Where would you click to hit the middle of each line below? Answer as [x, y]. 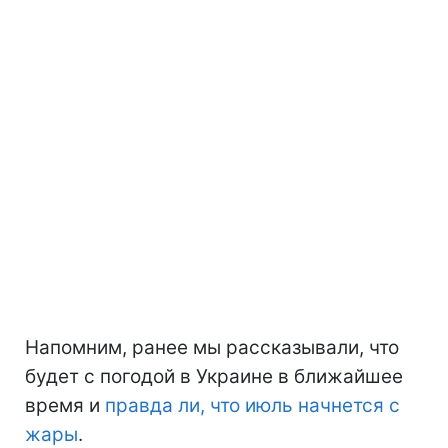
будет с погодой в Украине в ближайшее [214, 376]
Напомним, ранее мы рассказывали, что [212, 347]
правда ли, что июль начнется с [252, 405]
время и [65, 405]
